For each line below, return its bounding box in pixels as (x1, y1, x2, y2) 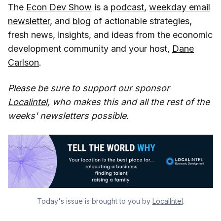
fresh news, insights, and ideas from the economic (8, 30, 213, 40)
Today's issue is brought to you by (37, 196, 152, 205)
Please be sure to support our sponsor (8, 83, 170, 94)
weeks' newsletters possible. (8, 110, 129, 121)
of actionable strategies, (91, 16, 192, 27)
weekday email (149, 2, 210, 13)
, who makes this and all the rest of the (47, 97, 210, 108)
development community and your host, (8, 43, 172, 54)
